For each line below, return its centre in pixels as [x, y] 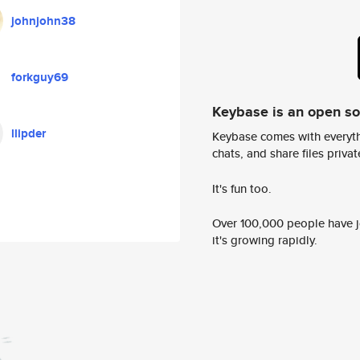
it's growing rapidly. [265, 240]
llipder [29, 133]
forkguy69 [40, 77]
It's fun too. [242, 188]
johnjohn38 [43, 21]
